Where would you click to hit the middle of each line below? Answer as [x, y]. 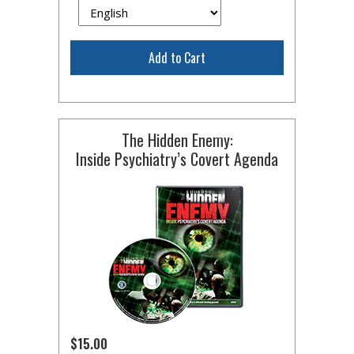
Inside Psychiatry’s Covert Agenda [177, 159]
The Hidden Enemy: [177, 140]
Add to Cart [177, 58]
